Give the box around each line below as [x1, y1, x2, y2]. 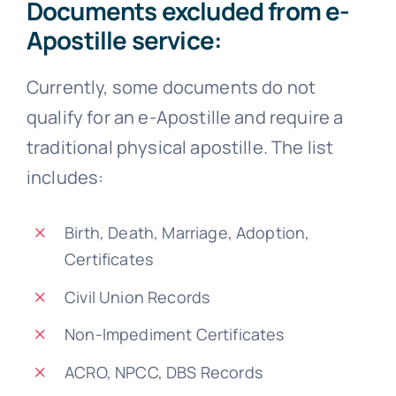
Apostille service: [26, 22, 223, 57]
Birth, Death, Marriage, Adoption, [65, 221, 310, 243]
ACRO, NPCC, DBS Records [65, 361, 263, 383]
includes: [26, 164, 104, 189]
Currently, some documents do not [26, 74, 316, 99]
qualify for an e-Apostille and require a [26, 104, 344, 129]
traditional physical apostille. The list [26, 134, 334, 159]
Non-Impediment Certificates [65, 324, 285, 346]
